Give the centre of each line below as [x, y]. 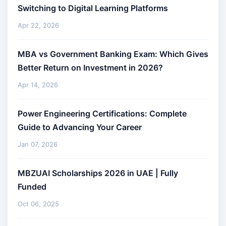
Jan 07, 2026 [38, 144]
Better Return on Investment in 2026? [90, 68]
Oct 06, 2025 [38, 204]
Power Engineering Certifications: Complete [102, 114]
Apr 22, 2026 [38, 25]
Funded [32, 187]
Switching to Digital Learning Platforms [93, 8]
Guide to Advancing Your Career [80, 127]
